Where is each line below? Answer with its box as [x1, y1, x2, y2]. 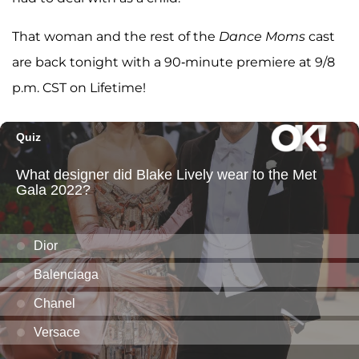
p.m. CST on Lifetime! [12, 79, 146, 95]
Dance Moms [216, 28, 305, 44]
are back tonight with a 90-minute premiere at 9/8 [12, 54, 335, 70]
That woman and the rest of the [12, 28, 216, 44]
